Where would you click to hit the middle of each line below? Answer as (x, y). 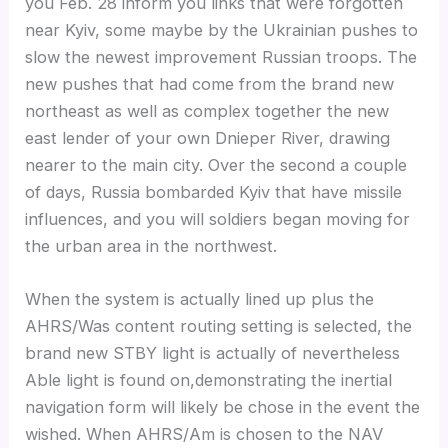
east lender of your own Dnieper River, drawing (208, 137)
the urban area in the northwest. (151, 245)
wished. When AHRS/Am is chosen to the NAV (204, 434)
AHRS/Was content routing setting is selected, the (219, 326)
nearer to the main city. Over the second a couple (216, 164)
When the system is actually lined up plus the (200, 299)
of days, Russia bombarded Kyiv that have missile (214, 191)
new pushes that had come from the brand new (210, 83)
